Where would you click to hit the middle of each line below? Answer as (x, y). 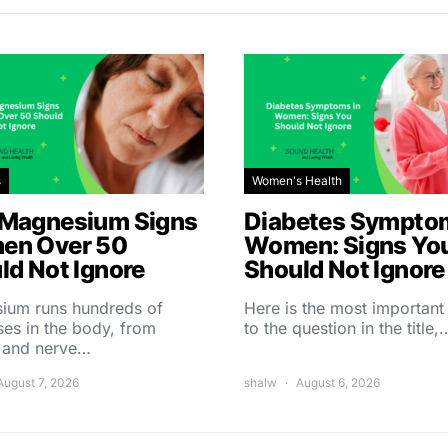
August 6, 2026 (338, 382)
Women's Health (297, 180)
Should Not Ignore (344, 269)
